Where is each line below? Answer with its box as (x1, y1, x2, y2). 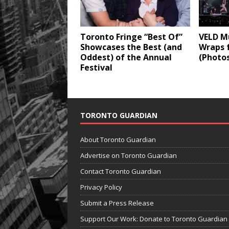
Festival (80, 62, 112, 74)
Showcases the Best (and (80, 41, 182, 53)
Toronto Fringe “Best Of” (80, 31, 182, 43)
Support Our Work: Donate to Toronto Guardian (80, 214, 227, 224)
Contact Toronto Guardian (80, 167, 161, 176)
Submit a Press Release (80, 198, 154, 208)
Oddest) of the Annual (80, 52, 172, 63)
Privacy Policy (80, 182, 122, 192)
